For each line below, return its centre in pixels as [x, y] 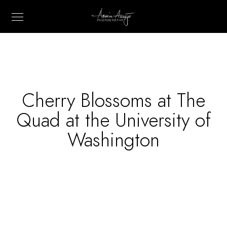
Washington [113, 140]
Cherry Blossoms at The [113, 100]
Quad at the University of [113, 120]
